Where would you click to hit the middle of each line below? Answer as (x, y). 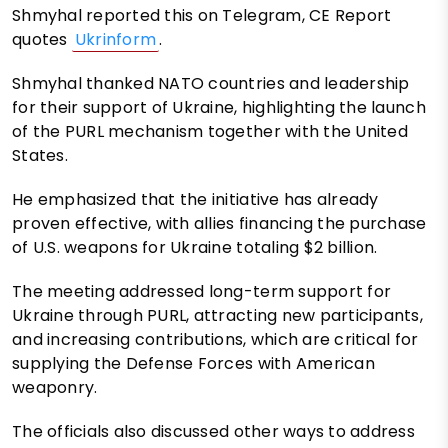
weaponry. (55, 387)
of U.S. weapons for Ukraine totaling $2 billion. (195, 247)
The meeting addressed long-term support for (202, 291)
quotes (42, 39)
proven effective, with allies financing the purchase (219, 223)
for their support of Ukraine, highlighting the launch (219, 107)
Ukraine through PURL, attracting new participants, (218, 315)
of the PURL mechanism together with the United (210, 131)
